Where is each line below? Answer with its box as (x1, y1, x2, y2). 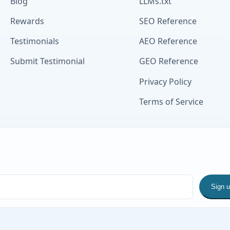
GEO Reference (139, 55, 198, 67)
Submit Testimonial (10, 55, 85, 67)
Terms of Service (139, 95, 203, 107)
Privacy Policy (139, 75, 191, 87)
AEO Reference (139, 35, 197, 47)
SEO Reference (139, 15, 197, 27)
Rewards (10, 15, 45, 27)
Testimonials (10, 35, 60, 47)
